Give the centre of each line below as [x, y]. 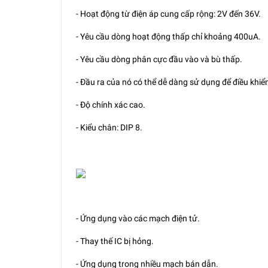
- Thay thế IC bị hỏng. [115, 241]
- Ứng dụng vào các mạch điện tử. [138, 218]
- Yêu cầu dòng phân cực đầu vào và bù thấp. [159, 59]
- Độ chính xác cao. [111, 104]
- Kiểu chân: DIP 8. [109, 127]
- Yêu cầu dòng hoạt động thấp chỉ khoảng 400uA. [168, 36]
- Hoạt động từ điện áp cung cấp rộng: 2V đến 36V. [168, 13]
